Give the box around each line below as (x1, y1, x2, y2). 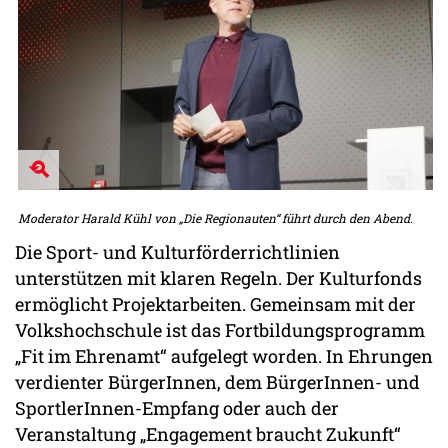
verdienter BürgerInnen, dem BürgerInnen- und (15, 370, 420, 395)
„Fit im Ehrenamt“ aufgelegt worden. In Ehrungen (15, 344, 433, 369)
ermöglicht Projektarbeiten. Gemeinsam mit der (15, 292, 416, 317)
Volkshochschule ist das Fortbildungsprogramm (15, 318, 425, 343)
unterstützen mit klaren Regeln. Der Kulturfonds (15, 266, 422, 291)
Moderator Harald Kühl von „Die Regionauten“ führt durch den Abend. (18, 209, 414, 226)
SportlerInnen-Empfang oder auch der (15, 396, 339, 421)
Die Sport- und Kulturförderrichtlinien (15, 240, 340, 265)
